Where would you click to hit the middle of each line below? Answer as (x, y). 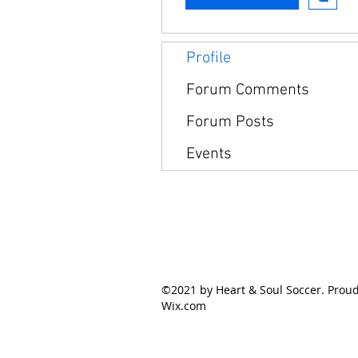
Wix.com (184, 305)
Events (209, 154)
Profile (209, 58)
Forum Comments (248, 90)
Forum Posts (230, 122)
